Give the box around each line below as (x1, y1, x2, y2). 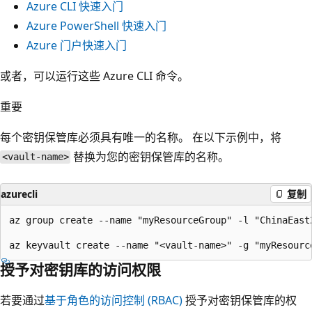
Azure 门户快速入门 (26, 37, 127, 53)
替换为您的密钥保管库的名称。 (70, 148, 230, 164)
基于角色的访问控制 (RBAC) (45, 292, 182, 308)
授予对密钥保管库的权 (182, 292, 297, 308)
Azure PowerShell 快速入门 (26, 17, 166, 33)
